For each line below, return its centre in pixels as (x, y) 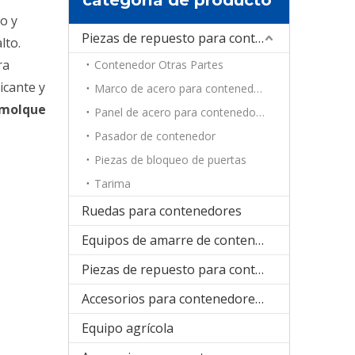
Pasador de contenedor (155, 136)
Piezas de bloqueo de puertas (170, 159)
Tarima (113, 183)
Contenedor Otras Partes (159, 64)
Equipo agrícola (128, 328)
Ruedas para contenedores (162, 210)
